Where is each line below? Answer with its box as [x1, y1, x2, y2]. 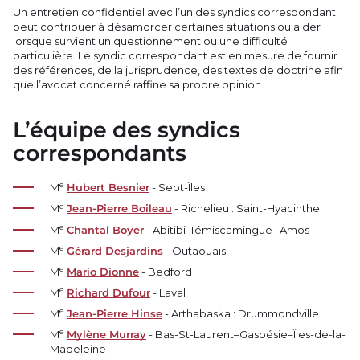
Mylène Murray [66, 328, 146, 342]
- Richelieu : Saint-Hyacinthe [171, 202, 320, 215]
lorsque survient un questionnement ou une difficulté [13, 35, 288, 48]
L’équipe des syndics [13, 116, 241, 143]
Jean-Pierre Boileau [66, 202, 172, 215]
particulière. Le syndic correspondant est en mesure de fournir [13, 49, 338, 63]
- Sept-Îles [149, 181, 205, 194]
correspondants [13, 139, 187, 166]
